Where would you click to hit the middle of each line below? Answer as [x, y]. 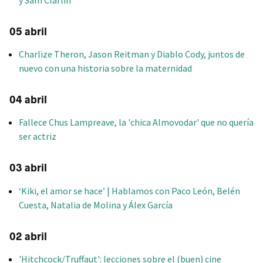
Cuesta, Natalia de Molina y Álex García [96, 205]
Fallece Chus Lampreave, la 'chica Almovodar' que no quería [136, 122]
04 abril [28, 100]
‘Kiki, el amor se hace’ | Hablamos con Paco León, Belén [129, 190]
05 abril [28, 31]
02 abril [28, 236]
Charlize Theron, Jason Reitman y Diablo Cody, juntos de [132, 54]
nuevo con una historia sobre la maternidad [105, 68]
